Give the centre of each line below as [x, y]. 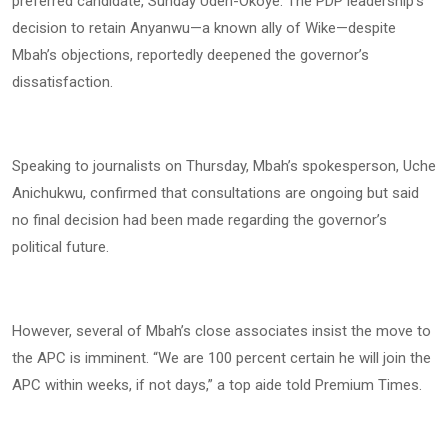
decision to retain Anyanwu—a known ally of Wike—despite [204, 28]
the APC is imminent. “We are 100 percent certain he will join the [221, 358]
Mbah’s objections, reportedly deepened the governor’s [190, 55]
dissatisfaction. [62, 82]
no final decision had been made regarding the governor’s [199, 220]
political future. [60, 247]
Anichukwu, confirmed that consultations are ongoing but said [215, 193]
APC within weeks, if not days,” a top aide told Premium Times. [217, 385]
